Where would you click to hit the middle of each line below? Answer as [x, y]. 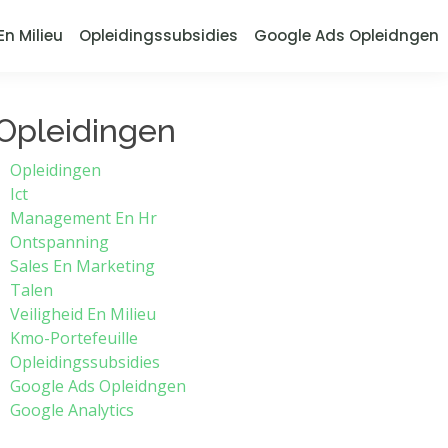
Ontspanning [59, 242]
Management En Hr [83, 218]
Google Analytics [72, 410]
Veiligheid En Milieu [83, 314]
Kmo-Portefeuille [74, 338]
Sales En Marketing [82, 266]
